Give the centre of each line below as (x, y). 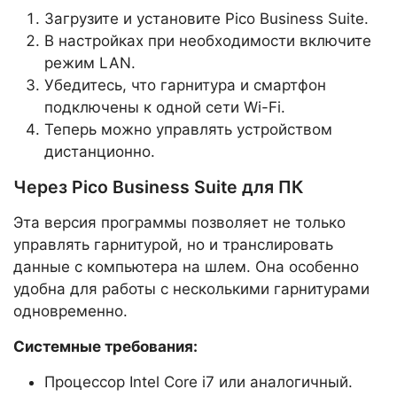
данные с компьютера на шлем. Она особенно (186, 267)
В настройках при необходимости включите (208, 41)
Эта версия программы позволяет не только (179, 223)
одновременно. (70, 311)
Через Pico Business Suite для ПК (158, 187)
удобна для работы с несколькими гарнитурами (191, 289)
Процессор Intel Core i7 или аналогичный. (198, 382)
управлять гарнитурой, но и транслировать (173, 245)
